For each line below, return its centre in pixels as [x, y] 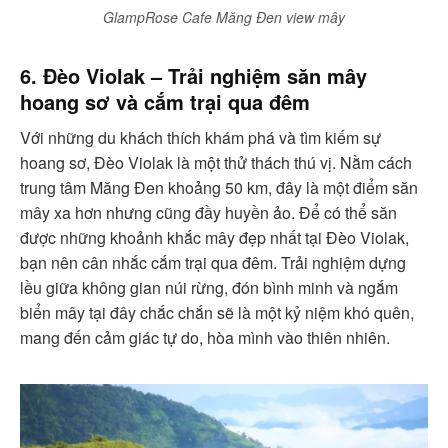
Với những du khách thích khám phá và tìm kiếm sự [200, 137]
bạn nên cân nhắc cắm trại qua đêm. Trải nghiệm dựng [213, 262]
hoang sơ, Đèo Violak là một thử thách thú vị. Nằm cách [216, 162]
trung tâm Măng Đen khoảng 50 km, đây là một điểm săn [219, 187]
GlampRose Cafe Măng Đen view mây [224, 16]
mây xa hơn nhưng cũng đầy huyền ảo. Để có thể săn [208, 212]
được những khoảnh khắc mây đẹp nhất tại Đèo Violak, [214, 237]
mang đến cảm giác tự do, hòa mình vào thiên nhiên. [205, 337]
